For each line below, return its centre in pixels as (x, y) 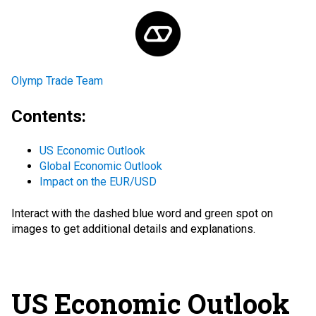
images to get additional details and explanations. (133, 229)
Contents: (49, 116)
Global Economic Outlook (101, 166)
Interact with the (52, 213)
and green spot (221, 213)
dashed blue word (137, 213)
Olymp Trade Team (57, 81)
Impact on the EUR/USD (98, 182)
